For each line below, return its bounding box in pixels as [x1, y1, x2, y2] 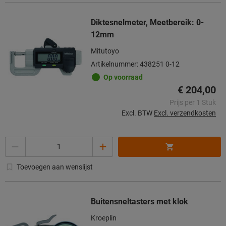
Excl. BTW [122, 108, 152, 117]
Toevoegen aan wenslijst [17, 162, 93, 171]
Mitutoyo [91, 46, 119, 55]
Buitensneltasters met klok [91, 196, 188, 206]
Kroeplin [91, 213, 117, 222]
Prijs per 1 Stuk [169, 98, 216, 106]
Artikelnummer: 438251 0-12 [91, 60, 180, 68]
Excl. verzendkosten [154, 108, 216, 117]
